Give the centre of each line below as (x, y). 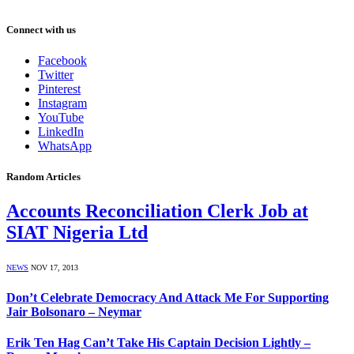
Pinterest (59, 89)
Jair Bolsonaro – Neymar (74, 311)
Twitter (56, 75)
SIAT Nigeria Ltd (77, 233)
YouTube (61, 117)
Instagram (62, 103)
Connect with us (41, 29)
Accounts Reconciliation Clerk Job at (157, 211)
